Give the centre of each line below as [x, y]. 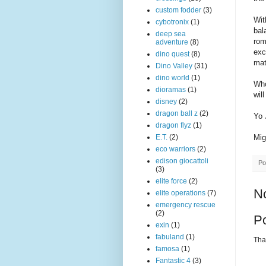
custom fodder [178, 10]
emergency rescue [186, 205]
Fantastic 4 [173, 261]
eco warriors [175, 149]
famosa [167, 249]
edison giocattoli [182, 161]
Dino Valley [174, 66]
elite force [171, 181]
